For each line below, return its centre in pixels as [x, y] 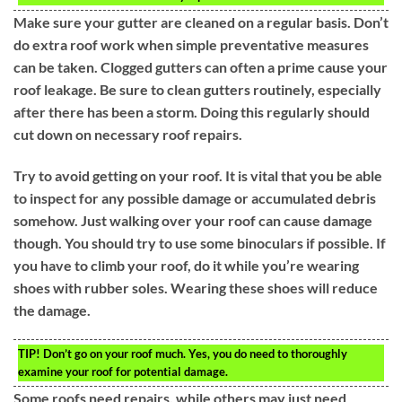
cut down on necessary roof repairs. [128, 134]
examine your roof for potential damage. [123, 372]
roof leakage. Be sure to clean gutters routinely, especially [197, 89]
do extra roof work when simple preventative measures [191, 44]
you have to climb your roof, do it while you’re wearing [186, 265]
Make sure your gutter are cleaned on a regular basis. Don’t [201, 22]
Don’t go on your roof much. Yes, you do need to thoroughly [194, 354]
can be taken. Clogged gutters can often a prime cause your [201, 66]
